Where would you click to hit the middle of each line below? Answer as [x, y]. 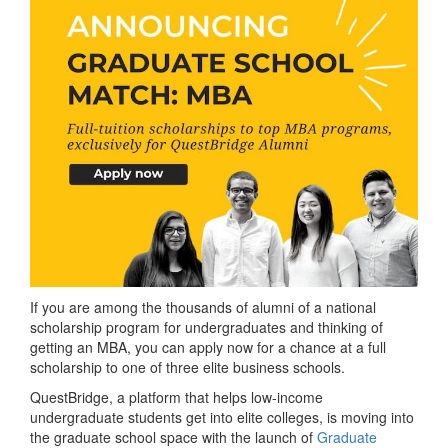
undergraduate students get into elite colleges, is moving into [222, 417]
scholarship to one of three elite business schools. [187, 367]
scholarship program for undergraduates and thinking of [206, 327]
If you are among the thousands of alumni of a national [203, 307]
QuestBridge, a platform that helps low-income [176, 397]
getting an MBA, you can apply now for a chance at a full [208, 347]
